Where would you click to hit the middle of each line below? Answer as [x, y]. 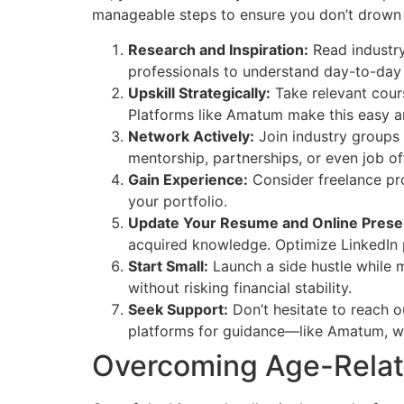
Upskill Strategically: [199, 92]
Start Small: [168, 266]
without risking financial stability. [240, 287]
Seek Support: [178, 309]
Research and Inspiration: [218, 49]
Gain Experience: [188, 179]
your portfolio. [178, 201]
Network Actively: [191, 136]
